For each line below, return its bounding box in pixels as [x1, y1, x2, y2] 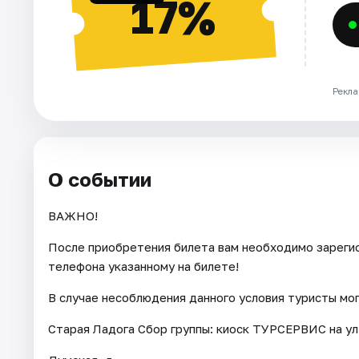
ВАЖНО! [48, 208, 98, 224]
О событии [48, 167, 151, 191]
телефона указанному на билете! [48, 259, 239, 274]
